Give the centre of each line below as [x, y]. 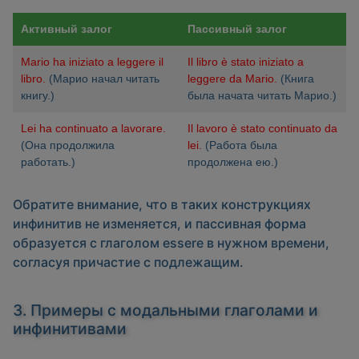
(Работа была [240, 145]
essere [183, 243]
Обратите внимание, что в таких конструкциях [162, 205]
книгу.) [38, 96]
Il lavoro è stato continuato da [262, 129]
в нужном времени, [266, 243]
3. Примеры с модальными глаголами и [165, 311]
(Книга [296, 79]
